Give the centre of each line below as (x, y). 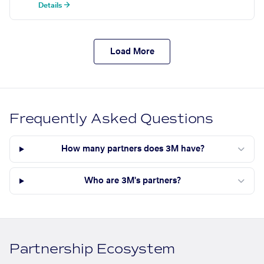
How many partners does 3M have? (133, 149)
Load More (132, 52)
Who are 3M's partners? (133, 181)
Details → (54, 6)
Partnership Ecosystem (93, 249)
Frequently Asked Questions (112, 119)
